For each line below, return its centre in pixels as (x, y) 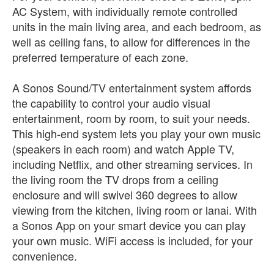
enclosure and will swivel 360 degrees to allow (125, 194)
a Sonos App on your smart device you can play (129, 225)
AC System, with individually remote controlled (125, 11)
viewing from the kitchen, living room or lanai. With (135, 210)
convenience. (45, 256)
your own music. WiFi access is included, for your (132, 240)
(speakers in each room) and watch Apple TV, (123, 149)
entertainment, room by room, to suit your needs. (131, 118)
